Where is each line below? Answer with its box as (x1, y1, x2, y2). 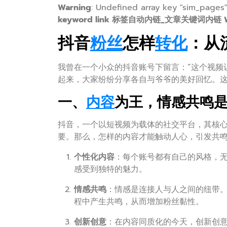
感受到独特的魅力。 (74, 163, 147, 175)
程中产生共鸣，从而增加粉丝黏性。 (74, 196, 204, 208)
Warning (58, 2, 91, 14)
